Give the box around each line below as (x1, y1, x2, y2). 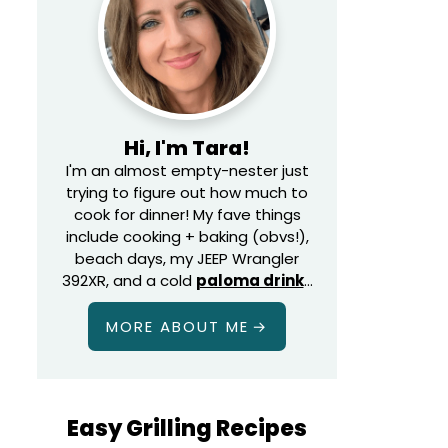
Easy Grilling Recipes (67, 413, 307, 444)
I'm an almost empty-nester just (65, 160, 309, 181)
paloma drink (195, 270, 304, 291)
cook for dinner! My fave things (73, 204, 301, 225)
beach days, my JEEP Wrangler (75, 248, 299, 269)
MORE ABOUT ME (106, 316, 249, 337)
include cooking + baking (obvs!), (65, 226, 309, 247)
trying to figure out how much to (66, 182, 308, 203)
